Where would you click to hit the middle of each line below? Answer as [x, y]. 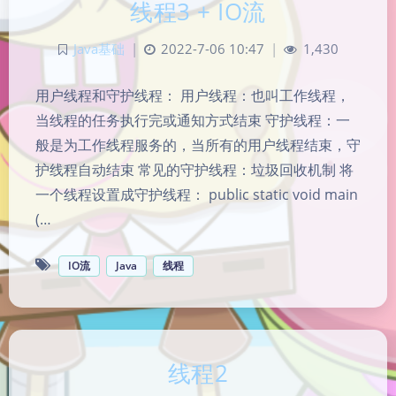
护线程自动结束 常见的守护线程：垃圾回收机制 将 [194, 169]
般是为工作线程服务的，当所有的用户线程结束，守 [198, 145]
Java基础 [99, 49]
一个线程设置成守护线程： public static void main [197, 194]
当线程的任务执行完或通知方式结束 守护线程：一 [193, 120]
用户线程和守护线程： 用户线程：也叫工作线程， [193, 95]
